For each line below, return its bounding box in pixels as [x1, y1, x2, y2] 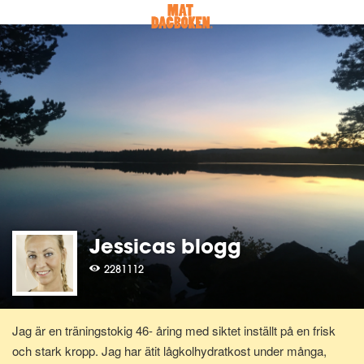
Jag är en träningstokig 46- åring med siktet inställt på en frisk [12, 322, 336, 339]
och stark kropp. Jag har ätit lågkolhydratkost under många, [12, 342, 327, 359]
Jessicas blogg [89, 232, 241, 259]
